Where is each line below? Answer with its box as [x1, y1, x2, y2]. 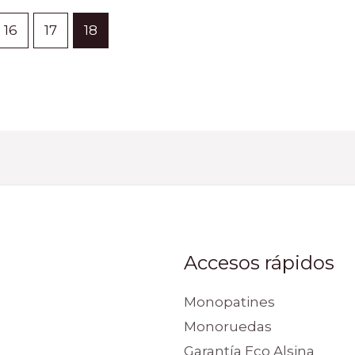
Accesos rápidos [183, 250, 334, 274]
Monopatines [183, 294, 275, 311]
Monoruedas [183, 319, 272, 335]
